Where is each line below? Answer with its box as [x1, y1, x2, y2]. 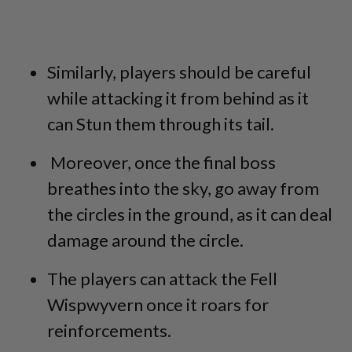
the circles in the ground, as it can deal [47, 203, 332, 225]
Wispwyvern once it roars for [47, 293, 269, 315]
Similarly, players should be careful [47, 60, 311, 82]
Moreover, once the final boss [47, 151, 276, 173]
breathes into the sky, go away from [47, 177, 319, 199]
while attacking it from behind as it [47, 86, 309, 108]
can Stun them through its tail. [47, 112, 274, 134]
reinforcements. [47, 319, 171, 341]
